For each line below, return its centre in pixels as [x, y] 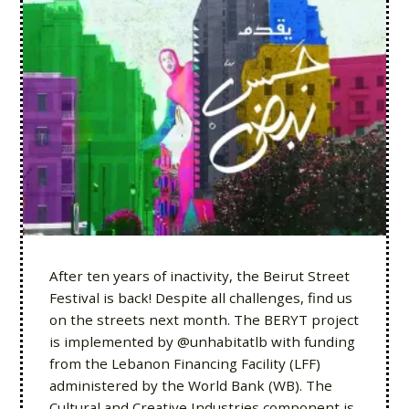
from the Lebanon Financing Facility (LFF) [184, 363]
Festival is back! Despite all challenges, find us [200, 298]
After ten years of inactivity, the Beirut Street [199, 276]
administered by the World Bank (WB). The [190, 385]
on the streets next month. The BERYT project [204, 320]
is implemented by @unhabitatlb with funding [202, 341]
